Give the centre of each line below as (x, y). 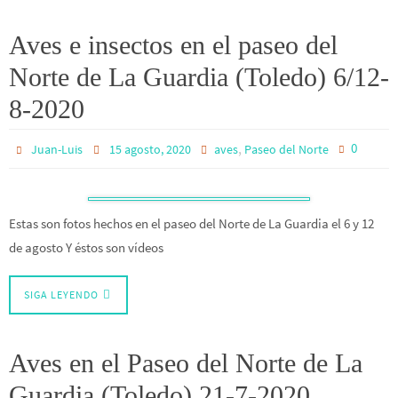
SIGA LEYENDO (61, 295)
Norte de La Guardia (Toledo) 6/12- (199, 77)
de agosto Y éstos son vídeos (86, 248)
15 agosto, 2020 (150, 150)
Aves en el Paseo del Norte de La (186, 363)
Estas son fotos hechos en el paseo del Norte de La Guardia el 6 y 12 (191, 224)
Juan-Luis (57, 150)
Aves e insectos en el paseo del (173, 45)
